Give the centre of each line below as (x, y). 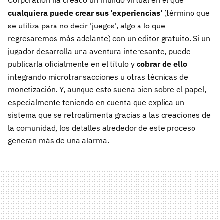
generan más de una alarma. (58, 140)
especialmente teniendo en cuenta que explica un (96, 102)
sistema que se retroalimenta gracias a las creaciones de (109, 115)
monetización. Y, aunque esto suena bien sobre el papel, (107, 89)
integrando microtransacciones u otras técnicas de (98, 76)
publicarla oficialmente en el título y (71, 64)
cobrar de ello (161, 64)
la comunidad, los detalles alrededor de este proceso (102, 127)
